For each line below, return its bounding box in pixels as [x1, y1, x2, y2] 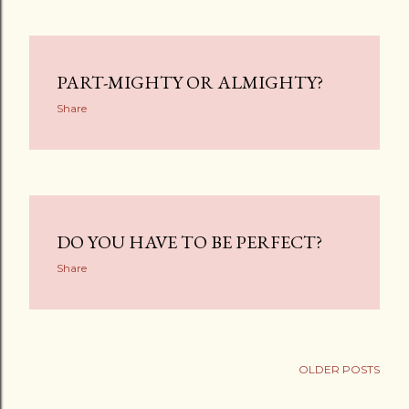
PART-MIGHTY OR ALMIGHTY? [57, 70, 323, 94]
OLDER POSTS [299, 362, 380, 376]
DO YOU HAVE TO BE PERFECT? [57, 230, 322, 254]
